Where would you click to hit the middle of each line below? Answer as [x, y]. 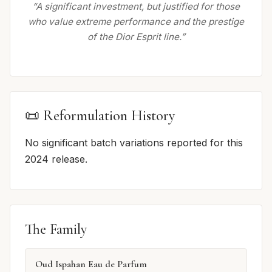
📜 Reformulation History [100, 116]
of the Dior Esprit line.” [136, 37]
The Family [56, 229]
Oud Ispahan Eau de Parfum [91, 264]
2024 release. [56, 159]
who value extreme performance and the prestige [136, 22]
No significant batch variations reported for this [134, 143]
